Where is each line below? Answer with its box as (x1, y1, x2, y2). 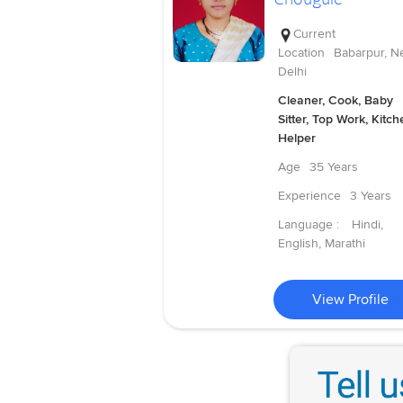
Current (292, 26, 336, 42)
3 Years (349, 188, 391, 204)
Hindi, (351, 217, 383, 233)
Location (277, 45, 325, 61)
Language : (277, 217, 343, 233)
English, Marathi (277, 236, 365, 252)
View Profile (312, 291, 390, 309)
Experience (277, 188, 341, 204)
